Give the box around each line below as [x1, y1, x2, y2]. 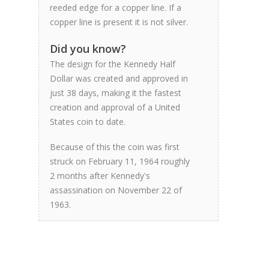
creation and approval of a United [50, 101, 180, 113]
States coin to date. [50, 116, 125, 127]
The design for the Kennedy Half [50, 58, 175, 70]
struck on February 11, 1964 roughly [50, 156, 190, 167]
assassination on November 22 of [50, 184, 182, 196]
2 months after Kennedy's [50, 170, 150, 181]
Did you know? [50, 41, 126, 56]
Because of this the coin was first [50, 141, 180, 153]
